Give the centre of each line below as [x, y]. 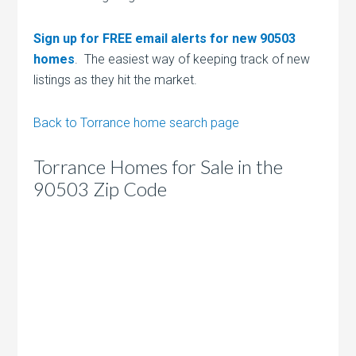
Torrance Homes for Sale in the [159, 167]
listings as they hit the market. [116, 80]
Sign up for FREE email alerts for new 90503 [165, 39]
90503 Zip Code [101, 189]
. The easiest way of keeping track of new [193, 60]
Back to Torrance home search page [137, 123]
